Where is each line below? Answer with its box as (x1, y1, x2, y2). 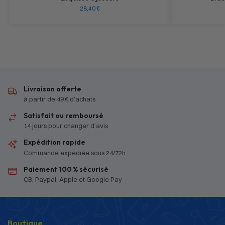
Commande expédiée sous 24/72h (24, 148, 126, 157)
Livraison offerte (24, 84, 81, 93)
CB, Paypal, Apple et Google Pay (24, 175, 122, 184)
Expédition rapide (24, 138, 85, 147)
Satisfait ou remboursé (24, 110, 103, 120)
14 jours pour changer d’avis (24, 122, 108, 130)
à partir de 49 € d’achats (24, 94, 95, 103)
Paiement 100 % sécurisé (24, 164, 108, 174)
